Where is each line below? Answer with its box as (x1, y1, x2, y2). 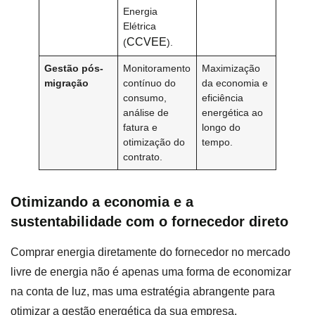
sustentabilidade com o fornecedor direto (11, 213, 288, 229)
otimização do (123, 136, 186, 148)
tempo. (202, 136, 233, 148)
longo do (202, 121, 241, 133)
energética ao (202, 106, 264, 118)
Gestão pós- (44, 62, 104, 74)
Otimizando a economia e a (11, 193, 193, 210)
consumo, (123, 91, 167, 103)
